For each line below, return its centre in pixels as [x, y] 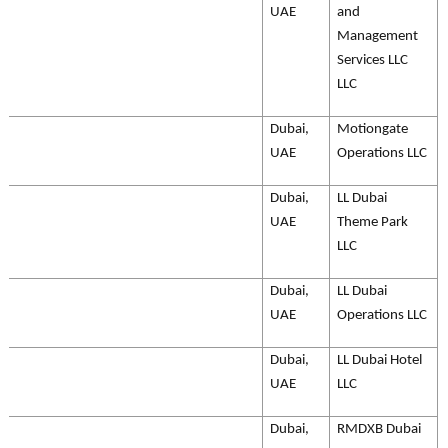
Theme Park [372, 222]
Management [377, 36]
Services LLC [372, 60]
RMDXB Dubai [379, 429]
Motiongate [372, 129]
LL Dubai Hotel [379, 360]
